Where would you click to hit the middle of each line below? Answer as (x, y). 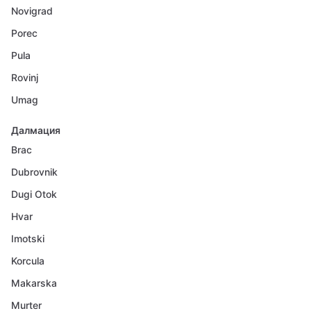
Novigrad (32, 11)
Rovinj (25, 77)
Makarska (34, 283)
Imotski (28, 238)
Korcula (28, 261)
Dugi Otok (34, 194)
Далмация (36, 130)
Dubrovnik (34, 172)
